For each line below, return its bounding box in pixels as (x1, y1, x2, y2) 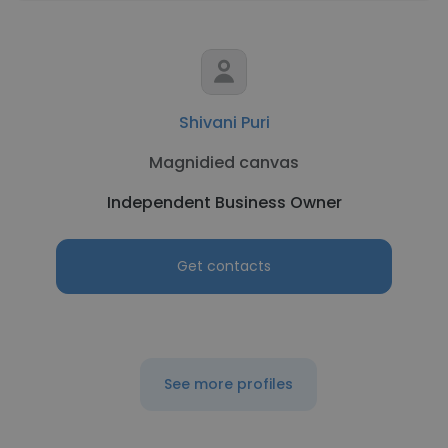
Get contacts (177, 256, 271, 276)
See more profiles (163, 374, 293, 394)
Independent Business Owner (106, 191, 342, 214)
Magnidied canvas (149, 151, 299, 174)
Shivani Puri (178, 111, 270, 134)
